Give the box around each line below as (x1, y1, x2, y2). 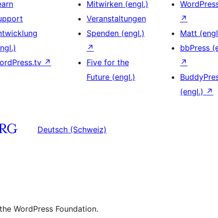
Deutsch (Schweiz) (37, 124, 107, 134)
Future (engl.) (86, 72, 135, 82)
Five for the (86, 57, 129, 67)
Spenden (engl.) (86, 28, 145, 38)
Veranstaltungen (86, 14, 146, 23)
